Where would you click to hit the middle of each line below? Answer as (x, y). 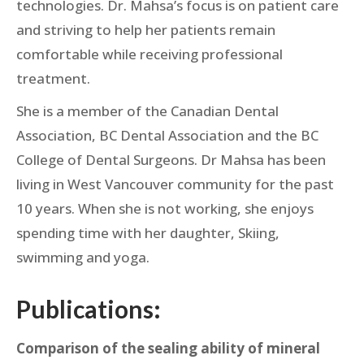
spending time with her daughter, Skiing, (148, 233)
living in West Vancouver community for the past (175, 184)
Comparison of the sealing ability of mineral (168, 348)
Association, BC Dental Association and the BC (167, 135)
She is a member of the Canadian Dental (147, 111)
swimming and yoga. (83, 257)
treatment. (53, 78)
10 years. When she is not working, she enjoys (165, 208)
